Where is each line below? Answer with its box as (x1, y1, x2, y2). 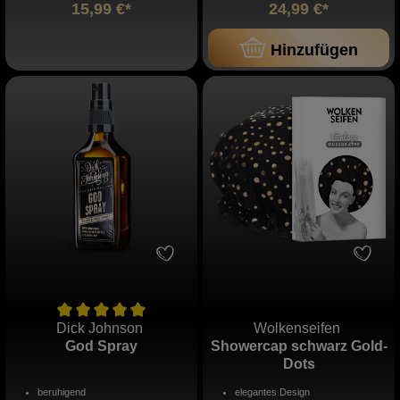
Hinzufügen (271, 41, 358, 60)
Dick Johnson (56, 321, 146, 337)
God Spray (65, 338, 137, 354)
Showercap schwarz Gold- (210, 338, 387, 354)
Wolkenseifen (254, 321, 344, 337)
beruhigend (37, 387, 86, 398)
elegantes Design (235, 387, 310, 398)
